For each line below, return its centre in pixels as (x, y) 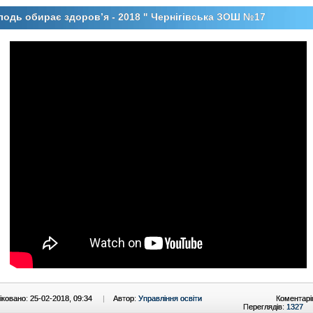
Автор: (126, 298)
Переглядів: (265, 307)
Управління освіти (170, 298)
